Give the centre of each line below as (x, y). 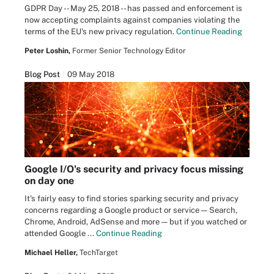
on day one (49, 180)
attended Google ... (60, 233)
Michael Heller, (51, 252)
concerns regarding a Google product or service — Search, (131, 210)
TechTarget (99, 252)
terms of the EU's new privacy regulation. (100, 32)
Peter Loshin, (47, 51)
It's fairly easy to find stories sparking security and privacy (131, 198)
